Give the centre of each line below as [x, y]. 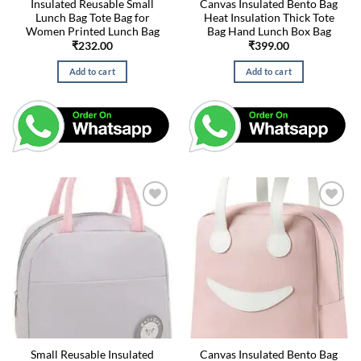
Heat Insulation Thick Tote [269, 18]
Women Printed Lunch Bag [92, 32]
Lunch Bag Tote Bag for [92, 18]
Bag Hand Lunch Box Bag [269, 32]
